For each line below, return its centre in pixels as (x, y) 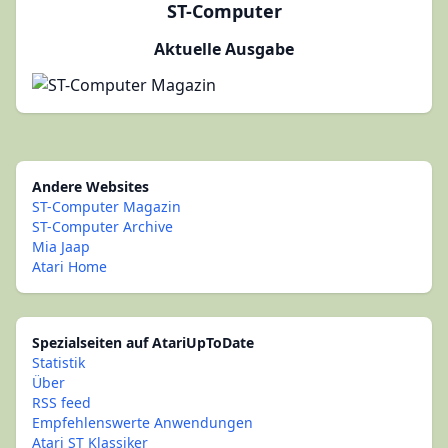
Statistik (58, 362)
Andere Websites (90, 186)
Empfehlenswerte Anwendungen (142, 422)
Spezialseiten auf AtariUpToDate (143, 342)
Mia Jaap (61, 246)
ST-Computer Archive (102, 226)
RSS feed (61, 402)
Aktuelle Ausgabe (224, 49)
